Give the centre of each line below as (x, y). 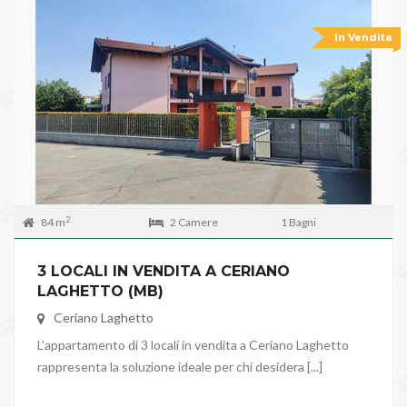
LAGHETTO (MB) (100, 292)
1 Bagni (298, 223)
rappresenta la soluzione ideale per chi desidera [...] (180, 367)
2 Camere (194, 223)
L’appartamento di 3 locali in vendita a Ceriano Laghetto (193, 345)
